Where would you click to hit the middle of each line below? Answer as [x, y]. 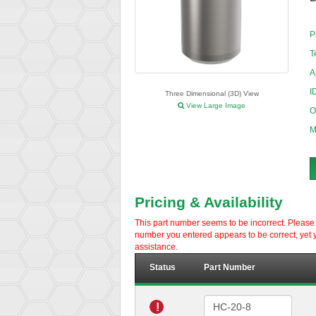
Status [163, 268]
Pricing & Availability [209, 202]
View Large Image [215, 106]
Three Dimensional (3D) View [212, 94]
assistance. [156, 247]
